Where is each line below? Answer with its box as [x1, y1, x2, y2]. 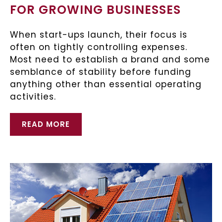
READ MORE [22, 119, 70, 130]
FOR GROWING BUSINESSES [10, 1, 181, 18]
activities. [10, 91, 56, 103]
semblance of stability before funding [10, 66, 191, 78]
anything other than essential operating [10, 78, 202, 91]
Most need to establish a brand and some [10, 54, 210, 66]
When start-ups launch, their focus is [10, 29, 187, 41]
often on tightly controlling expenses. [10, 41, 187, 54]
